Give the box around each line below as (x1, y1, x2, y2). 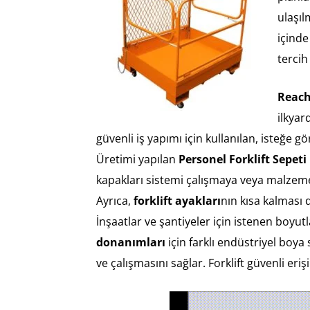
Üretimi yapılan (96, 152, 179, 167)
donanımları (96, 235, 165, 250)
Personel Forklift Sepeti (179, 152, 307, 167)
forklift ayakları (134, 193, 221, 209)
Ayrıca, (96, 193, 134, 209)
